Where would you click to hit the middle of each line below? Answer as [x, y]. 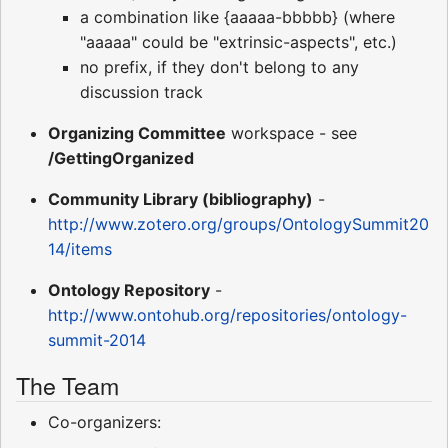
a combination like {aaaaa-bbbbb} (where [237, 16]
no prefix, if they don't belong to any [219, 66]
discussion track [141, 91]
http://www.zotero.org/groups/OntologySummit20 [238, 223]
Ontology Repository [129, 289]
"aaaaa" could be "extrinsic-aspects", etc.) [238, 41]
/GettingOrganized [121, 157]
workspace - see [291, 132]
